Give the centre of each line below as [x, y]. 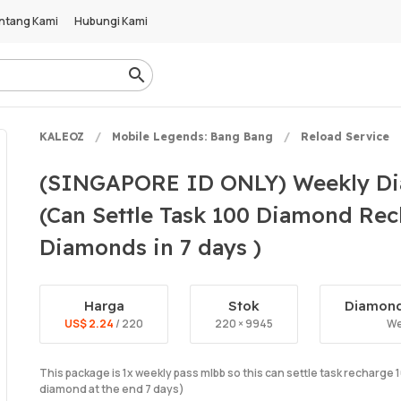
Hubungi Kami [111, 21]
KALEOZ [62, 137]
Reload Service [345, 137]
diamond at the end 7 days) [112, 389]
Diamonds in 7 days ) [150, 247]
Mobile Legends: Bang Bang [192, 137]
